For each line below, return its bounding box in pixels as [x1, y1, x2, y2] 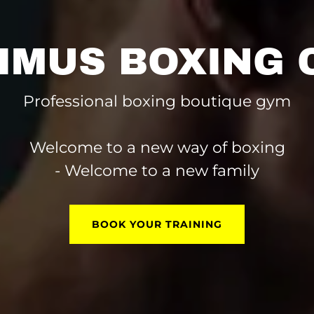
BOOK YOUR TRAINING [92, 217, 222, 231]
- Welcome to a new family [55, 161, 259, 180]
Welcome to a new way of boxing [29, 137, 285, 157]
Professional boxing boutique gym [23, 91, 291, 111]
